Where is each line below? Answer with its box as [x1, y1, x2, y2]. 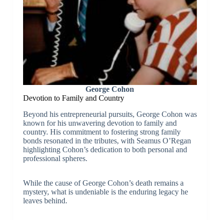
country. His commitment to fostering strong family [23, 127, 181, 136]
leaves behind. [23, 196, 67, 205]
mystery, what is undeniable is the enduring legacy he [23, 187, 188, 196]
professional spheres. [23, 154, 87, 163]
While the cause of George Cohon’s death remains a [23, 178, 184, 187]
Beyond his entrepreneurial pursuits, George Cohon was [23, 110, 197, 118]
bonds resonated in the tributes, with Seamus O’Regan [23, 136, 191, 145]
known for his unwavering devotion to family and [23, 118, 177, 127]
